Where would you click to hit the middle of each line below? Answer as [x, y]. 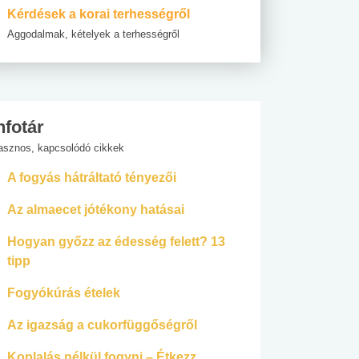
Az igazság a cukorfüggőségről [102, 325]
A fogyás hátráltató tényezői [92, 178]
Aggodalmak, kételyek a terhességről [93, 34]
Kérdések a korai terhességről [99, 14]
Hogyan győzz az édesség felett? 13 [116, 242]
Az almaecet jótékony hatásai [96, 210]
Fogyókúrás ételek [64, 293]
